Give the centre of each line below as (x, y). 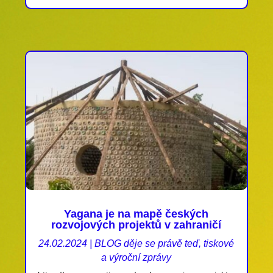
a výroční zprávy (136, 257)
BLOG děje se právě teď (147, 243)
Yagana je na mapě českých (136, 214)
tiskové (219, 243)
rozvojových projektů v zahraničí (136, 225)
